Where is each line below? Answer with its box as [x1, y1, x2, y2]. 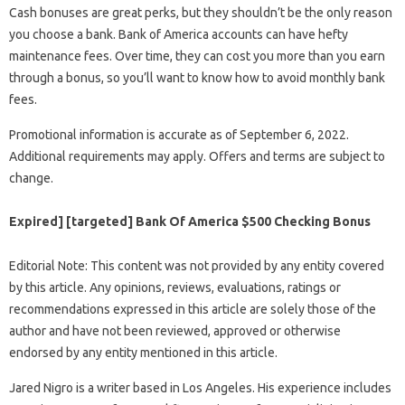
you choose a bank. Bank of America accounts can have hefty [9, 26, 348, 42]
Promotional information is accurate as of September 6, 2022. [9, 127, 349, 142]
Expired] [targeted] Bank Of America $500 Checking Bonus [9, 213, 371, 229]
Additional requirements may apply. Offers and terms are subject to [9, 148, 385, 164]
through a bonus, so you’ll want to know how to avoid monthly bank [9, 70, 385, 85]
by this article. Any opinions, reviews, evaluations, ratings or [9, 279, 341, 295]
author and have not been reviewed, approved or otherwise [9, 323, 341, 338]
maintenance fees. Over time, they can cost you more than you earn [9, 48, 385, 63]
